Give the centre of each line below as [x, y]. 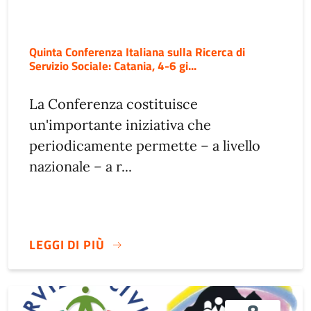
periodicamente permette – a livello [145, 146]
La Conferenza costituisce [114, 104]
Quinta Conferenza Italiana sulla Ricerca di [137, 52]
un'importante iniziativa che [120, 125]
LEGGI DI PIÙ [67, 244]
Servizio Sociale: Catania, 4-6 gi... [113, 66]
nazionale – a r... [81, 167]
